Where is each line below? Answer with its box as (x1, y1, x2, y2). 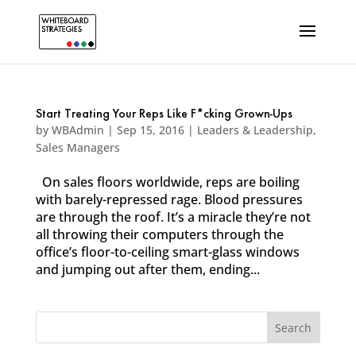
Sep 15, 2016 (116, 122, 184, 137)
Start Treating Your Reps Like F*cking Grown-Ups (35, 108, 292, 121)
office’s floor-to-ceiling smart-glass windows (35, 243, 300, 261)
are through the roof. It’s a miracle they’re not (35, 208, 311, 226)
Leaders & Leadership (196, 122, 313, 137)
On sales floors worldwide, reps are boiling (35, 173, 300, 191)
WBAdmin (51, 122, 104, 137)
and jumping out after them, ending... (35, 261, 260, 278)
